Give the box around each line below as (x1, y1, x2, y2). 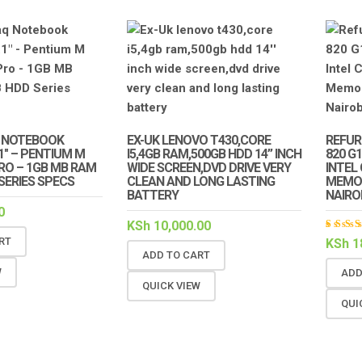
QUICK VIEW (141, 279, 200, 292)
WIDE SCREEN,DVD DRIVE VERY (126, 160, 291, 176)
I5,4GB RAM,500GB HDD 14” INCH (126, 146, 301, 162)
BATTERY (126, 187, 179, 204)
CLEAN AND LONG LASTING (126, 174, 275, 190)
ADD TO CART (141, 248, 210, 261)
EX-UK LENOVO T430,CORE (126, 133, 271, 149)
